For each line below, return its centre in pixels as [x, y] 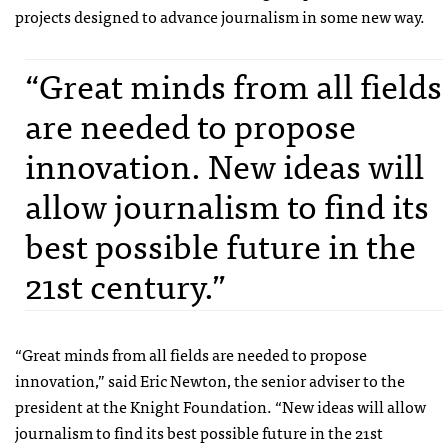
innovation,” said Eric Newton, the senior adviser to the [210, 380]
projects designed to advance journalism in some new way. [220, 16]
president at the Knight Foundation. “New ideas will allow [220, 406]
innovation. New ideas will [224, 165]
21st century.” [125, 285]
